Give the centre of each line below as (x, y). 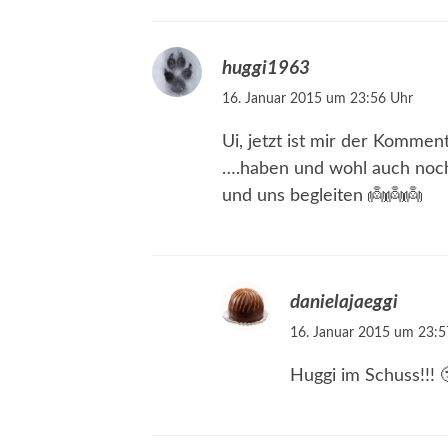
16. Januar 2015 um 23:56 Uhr (317, 99)
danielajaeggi (343, 302)
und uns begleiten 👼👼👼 (322, 196)
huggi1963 (266, 68)
